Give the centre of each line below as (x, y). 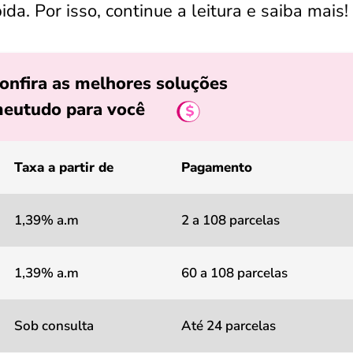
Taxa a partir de (64, 167)
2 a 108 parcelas (230, 220)
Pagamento (217, 167)
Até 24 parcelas (229, 326)
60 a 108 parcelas (234, 273)
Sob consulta (54, 326)
